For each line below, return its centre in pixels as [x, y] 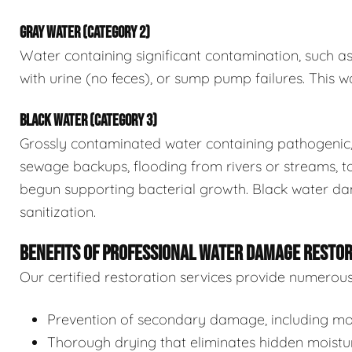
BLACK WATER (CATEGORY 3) [88, 121]
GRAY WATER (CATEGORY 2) [85, 33]
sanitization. [58, 212]
